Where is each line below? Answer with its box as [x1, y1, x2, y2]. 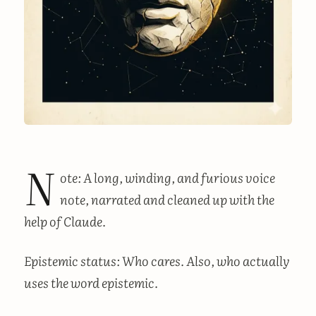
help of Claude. [24, 212, 106, 231]
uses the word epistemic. [24, 273, 158, 293]
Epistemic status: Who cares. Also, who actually [24, 251, 290, 271]
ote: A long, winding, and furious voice [59, 168, 275, 188]
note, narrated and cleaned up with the [59, 190, 274, 209]
